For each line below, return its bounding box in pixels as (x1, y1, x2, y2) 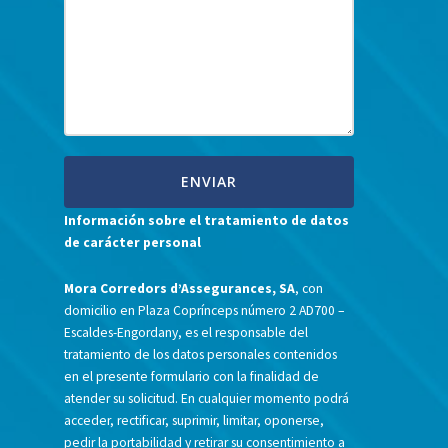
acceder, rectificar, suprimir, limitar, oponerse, (64, 412, 325, 430)
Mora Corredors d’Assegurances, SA (64, 280, 296, 298)
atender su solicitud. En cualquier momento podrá (64, 390, 350, 408)
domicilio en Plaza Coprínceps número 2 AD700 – (64, 302, 346, 320)
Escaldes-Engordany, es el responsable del (64, 324, 309, 342)
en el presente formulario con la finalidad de (64, 368, 320, 386)
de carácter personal (64, 234, 202, 252)
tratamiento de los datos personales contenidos (64, 346, 338, 364)
